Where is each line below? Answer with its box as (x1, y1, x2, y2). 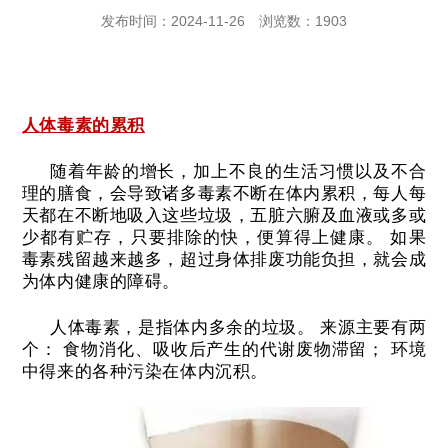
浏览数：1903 (259, 13, 347, 30)
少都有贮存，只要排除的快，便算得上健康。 (21, 228, 385, 248)
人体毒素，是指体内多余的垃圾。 (49, 318, 315, 338)
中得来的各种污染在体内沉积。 (21, 362, 268, 382)
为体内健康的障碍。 (21, 272, 181, 292)
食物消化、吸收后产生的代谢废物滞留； (63, 340, 385, 360)
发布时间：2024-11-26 (101, 13, 245, 30)
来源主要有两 (320, 318, 427, 338)
